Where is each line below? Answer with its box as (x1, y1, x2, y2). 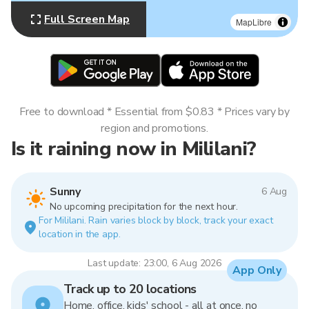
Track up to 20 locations (63, 281, 197, 297)
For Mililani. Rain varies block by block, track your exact (39, 214, 273, 227)
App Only (232, 263, 281, 278)
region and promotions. (101, 121, 208, 136)
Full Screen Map (44, 12, 130, 27)
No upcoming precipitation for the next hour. (50, 200, 238, 213)
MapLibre (236, 16, 272, 28)
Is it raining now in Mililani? (11, 135, 257, 162)
